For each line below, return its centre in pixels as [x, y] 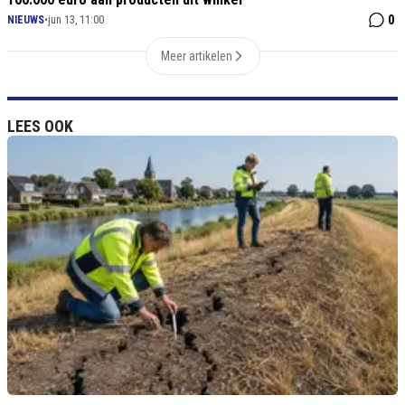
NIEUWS [26, 20]
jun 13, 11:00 [76, 20]
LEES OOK [40, 127]
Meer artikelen [196, 57]
